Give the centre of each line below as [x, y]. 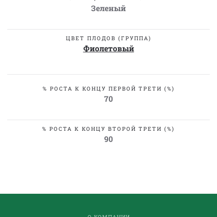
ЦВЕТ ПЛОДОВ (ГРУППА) [108, 38]
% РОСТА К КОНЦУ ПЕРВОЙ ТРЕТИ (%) [108, 88]
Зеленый [108, 8]
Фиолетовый [108, 48]
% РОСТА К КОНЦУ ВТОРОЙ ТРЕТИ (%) [108, 129]
